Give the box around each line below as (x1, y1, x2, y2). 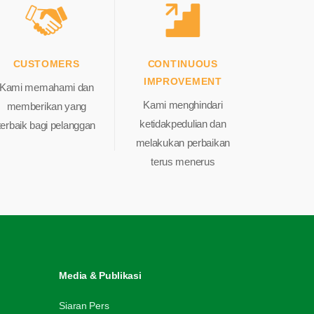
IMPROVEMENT (143, 75, 222, 87)
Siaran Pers (59, 300, 109, 312)
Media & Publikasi (59, 270, 142, 282)
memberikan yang (6, 100, 87, 112)
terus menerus (151, 155, 215, 168)
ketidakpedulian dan (139, 117, 226, 130)
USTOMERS (20, 57, 80, 69)
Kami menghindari (143, 98, 223, 111)
